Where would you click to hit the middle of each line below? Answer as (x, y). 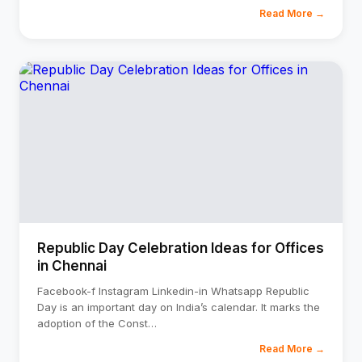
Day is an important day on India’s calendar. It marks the (179, 307)
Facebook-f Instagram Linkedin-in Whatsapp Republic (173, 291)
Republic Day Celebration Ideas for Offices (181, 248)
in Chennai (72, 266)
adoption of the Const (93, 323)
